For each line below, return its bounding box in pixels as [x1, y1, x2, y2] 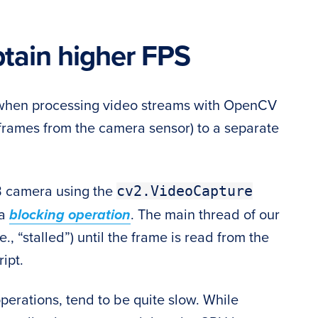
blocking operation [9, 207, 131, 224]
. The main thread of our [131, 207, 280, 224]
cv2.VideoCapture [116, 182, 253, 200]
